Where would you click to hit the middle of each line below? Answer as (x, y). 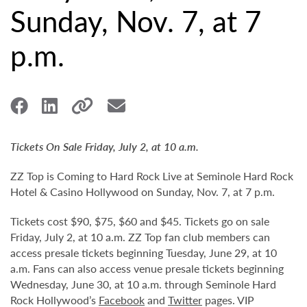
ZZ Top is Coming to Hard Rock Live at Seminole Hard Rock (152, 176)
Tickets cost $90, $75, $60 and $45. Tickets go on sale (140, 221)
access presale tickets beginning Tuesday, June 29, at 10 (144, 253)
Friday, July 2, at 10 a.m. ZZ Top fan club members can (140, 237)
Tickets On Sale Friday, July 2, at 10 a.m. (105, 146)
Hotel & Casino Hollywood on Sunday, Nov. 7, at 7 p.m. (143, 192)
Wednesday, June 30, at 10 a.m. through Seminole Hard (143, 284)
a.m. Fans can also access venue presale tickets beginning (147, 268)
